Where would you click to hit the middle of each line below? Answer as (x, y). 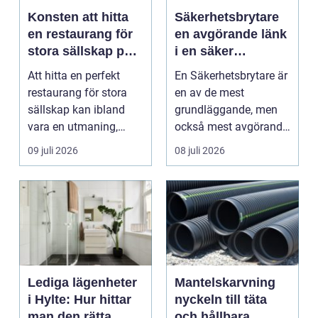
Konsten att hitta (78, 17)
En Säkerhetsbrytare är (231, 76)
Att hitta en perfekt (74, 76)
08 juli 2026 (200, 150)
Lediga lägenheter (82, 283)
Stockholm (60, 85)
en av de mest (209, 93)
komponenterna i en (224, 144)
